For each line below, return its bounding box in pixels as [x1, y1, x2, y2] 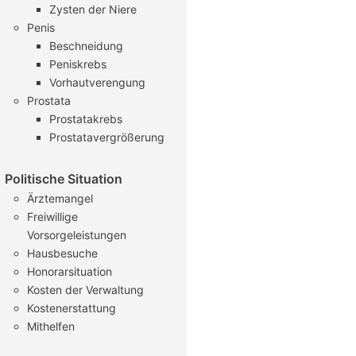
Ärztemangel [27, 192, 93, 205]
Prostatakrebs [49, 112, 122, 126]
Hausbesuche [27, 246, 98, 260]
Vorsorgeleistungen [27, 228, 126, 242]
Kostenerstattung [27, 301, 116, 315]
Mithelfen [27, 319, 75, 333]
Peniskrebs [49, 57, 106, 71]
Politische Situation [5, 171, 122, 187]
